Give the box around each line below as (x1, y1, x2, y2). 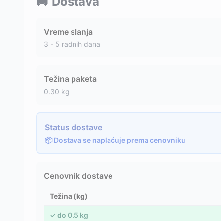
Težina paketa (44, 74, 97, 84)
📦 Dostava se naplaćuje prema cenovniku (45, 135, 185, 144)
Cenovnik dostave (44, 170, 112, 181)
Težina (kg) (50, 191, 88, 200)
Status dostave (45, 122, 102, 132)
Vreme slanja (44, 26, 93, 37)
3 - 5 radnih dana (44, 39, 100, 48)
